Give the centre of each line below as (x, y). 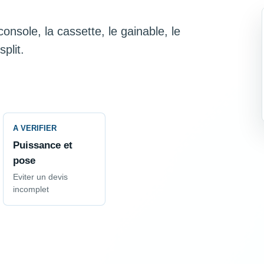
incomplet (31, 190)
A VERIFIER (34, 128)
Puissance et (42, 145)
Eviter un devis (40, 177)
